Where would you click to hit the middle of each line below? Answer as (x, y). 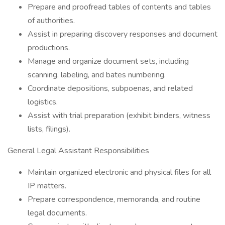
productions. (49, 48)
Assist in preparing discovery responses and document (123, 34)
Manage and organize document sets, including (108, 61)
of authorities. (51, 21)
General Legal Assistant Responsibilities (78, 151)
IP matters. (47, 186)
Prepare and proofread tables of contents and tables (119, 7)
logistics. (43, 102)
